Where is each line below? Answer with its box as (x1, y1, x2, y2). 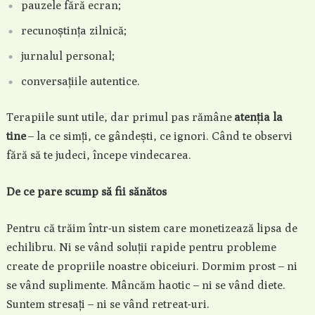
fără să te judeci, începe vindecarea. (6, 148, 191, 162)
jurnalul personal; (20, 49, 115, 63)
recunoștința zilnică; (20, 24, 127, 37)
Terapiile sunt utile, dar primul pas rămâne (6, 110, 234, 124)
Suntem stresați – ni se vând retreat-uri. (6, 297, 210, 311)
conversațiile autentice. (20, 75, 140, 88)
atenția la (233, 110, 283, 124)
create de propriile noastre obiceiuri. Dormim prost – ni (6, 259, 297, 273)
